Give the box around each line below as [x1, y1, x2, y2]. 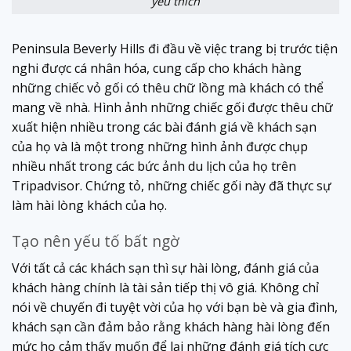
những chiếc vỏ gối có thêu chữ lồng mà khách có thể [12, 79, 324, 97]
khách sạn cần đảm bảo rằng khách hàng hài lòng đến [12, 317, 330, 335]
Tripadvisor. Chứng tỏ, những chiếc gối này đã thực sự [12, 177, 331, 195]
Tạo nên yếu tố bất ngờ [12, 230, 179, 252]
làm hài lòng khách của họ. [12, 197, 167, 215]
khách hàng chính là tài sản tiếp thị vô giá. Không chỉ [12, 278, 319, 296]
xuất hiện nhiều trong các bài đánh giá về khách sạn [12, 118, 317, 136]
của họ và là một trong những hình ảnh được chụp [12, 138, 308, 156]
